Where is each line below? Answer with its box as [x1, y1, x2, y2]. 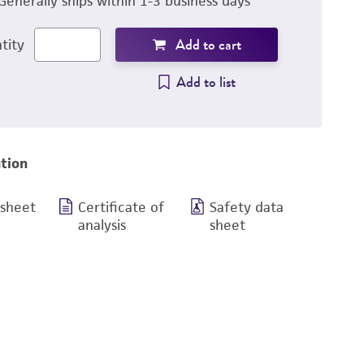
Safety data [210, 198, 284, 216]
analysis [77, 216, 126, 234]
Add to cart [175, 34, 241, 55]
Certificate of [77, 198, 164, 216]
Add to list [175, 71, 236, 93]
